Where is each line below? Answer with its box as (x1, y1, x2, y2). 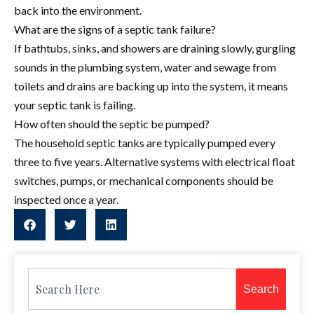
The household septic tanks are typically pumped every (14, 135, 275, 149)
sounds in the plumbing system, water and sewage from (14, 60, 276, 74)
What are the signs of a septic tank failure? (14, 22, 216, 36)
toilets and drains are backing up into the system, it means (14, 78, 288, 93)
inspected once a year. (14, 192, 118, 206)
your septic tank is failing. (14, 97, 135, 111)
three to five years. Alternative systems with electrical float (14, 154, 295, 168)
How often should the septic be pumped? (14, 116, 210, 130)
